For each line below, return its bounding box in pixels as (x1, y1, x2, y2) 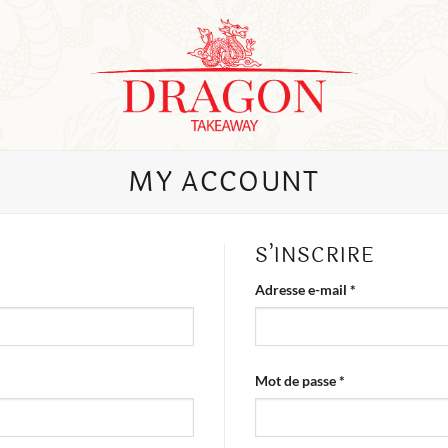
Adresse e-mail (255, 281, 350, 298)
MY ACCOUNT (128, 161, 320, 203)
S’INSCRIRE (255, 240, 375, 271)
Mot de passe (255, 372, 339, 390)
